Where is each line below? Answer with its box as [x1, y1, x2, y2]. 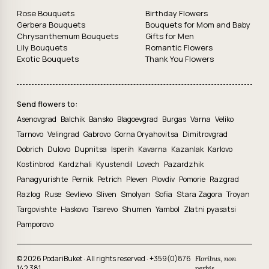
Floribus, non [195, 254, 237, 263]
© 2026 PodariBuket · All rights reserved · [17, 253, 150, 264]
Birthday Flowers [145, 8, 208, 19]
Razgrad [210, 174, 239, 184]
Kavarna [138, 144, 169, 154]
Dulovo [47, 144, 72, 154]
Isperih [111, 144, 136, 154]
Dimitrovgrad [183, 129, 228, 139]
